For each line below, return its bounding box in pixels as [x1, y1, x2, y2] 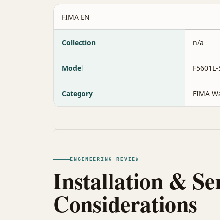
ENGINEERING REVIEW [70, 156, 140, 162]
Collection [62, 37, 96, 47]
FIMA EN [62, 12, 90, 22]
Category [62, 88, 93, 98]
